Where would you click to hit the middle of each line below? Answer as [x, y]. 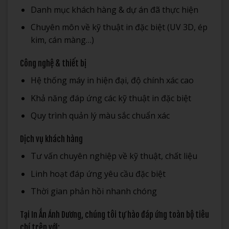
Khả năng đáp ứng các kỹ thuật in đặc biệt [111, 98]
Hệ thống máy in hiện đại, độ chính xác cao [112, 81]
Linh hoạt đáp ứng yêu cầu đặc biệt [98, 174]
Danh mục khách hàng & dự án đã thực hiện [114, 9]
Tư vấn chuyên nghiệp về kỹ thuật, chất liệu [114, 156]
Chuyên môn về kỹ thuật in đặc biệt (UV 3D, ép [119, 27]
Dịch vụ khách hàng [51, 139]
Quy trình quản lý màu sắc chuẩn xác [100, 116]
